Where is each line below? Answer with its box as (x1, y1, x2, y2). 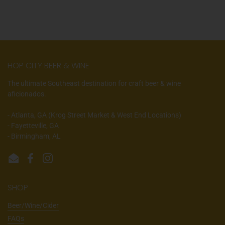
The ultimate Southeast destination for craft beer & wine (8, 79, 181, 87)
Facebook (30, 159, 61, 167)
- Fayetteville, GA (8, 122, 59, 130)
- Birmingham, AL (8, 132, 61, 140)
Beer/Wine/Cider (8, 201, 59, 209)
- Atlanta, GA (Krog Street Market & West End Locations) (8, 111, 181, 119)
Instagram (47, 159, 80, 167)
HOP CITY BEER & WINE (8, 60, 89, 71)
